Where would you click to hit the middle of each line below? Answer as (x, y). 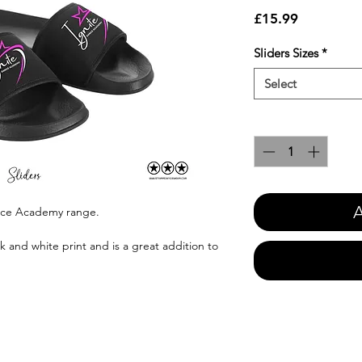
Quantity (277, 121)
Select (280, 84)
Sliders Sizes (286, 53)
